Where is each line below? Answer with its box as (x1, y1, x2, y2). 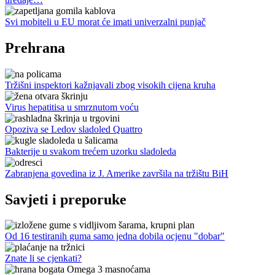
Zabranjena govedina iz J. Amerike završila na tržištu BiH (5, 168, 228, 179)
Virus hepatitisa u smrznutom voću (5, 101, 139, 112)
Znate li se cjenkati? (5, 253, 82, 264)
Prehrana (5, 39, 65, 56)
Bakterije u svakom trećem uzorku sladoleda (5, 145, 176, 157)
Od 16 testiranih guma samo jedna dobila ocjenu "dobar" (5, 231, 225, 242)
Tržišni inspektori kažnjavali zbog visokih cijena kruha (5, 79, 215, 90)
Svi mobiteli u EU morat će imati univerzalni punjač (5, 16, 206, 27)
